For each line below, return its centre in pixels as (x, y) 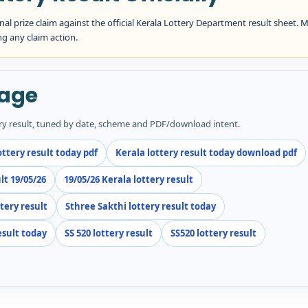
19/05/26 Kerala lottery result (129, 179)
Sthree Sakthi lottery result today (141, 206)
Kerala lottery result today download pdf (207, 152)
